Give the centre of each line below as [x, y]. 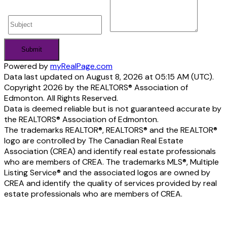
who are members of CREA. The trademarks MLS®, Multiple [111, 162]
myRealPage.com [81, 66]
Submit [32, 50]
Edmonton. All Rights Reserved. [61, 98]
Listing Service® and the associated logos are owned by [107, 173]
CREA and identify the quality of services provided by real [110, 183]
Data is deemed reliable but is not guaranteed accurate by [113, 109]
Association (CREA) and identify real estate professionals [110, 152]
